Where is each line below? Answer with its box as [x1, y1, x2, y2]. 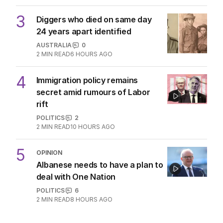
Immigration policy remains [36, 75, 138, 86]
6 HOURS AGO [70, 50, 112, 58]
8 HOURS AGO [70, 196, 112, 204]
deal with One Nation [36, 172, 116, 182]
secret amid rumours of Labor [36, 87, 150, 98]
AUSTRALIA [36, 41, 72, 49]
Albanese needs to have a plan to [36, 160, 163, 170]
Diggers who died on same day [36, 14, 152, 25]
